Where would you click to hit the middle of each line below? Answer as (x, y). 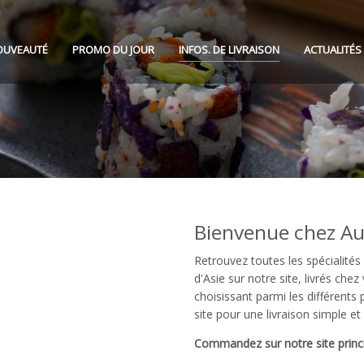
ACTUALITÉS (333, 49)
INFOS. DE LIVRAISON (229, 49)
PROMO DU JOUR (113, 49)
